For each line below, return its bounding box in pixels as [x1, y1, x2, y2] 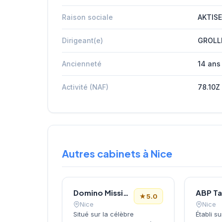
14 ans [198, 59, 221, 68]
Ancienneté [62, 59, 102, 68]
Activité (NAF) [62, 82, 109, 91]
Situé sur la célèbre [73, 210, 134, 219]
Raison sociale [62, 12, 113, 21]
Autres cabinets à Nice [62, 147, 172, 160]
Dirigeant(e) [62, 36, 103, 45]
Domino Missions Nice [123, 188, 129, 198]
